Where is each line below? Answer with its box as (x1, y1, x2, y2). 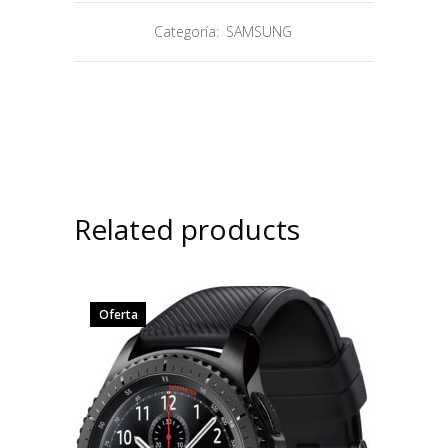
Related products (74, 210, 300, 248)
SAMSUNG (225, 22, 292, 41)
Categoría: (153, 22, 223, 41)
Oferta (98, 306, 138, 323)
